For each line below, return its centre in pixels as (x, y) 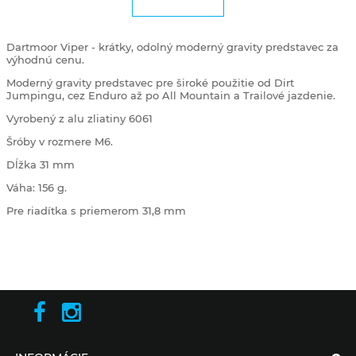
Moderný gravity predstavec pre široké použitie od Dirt (150, 83)
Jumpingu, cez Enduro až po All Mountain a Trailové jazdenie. (171, 95)
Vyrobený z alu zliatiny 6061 (79, 118)
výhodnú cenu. (45, 60)
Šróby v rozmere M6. (60, 141)
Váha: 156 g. (37, 188)
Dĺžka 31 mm (41, 164)
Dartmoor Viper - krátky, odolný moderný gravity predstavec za (172, 47)
